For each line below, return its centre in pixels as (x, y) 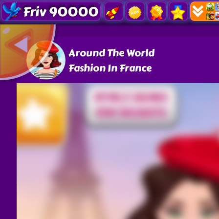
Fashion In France (110, 68)
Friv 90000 (61, 12)
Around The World (111, 53)
